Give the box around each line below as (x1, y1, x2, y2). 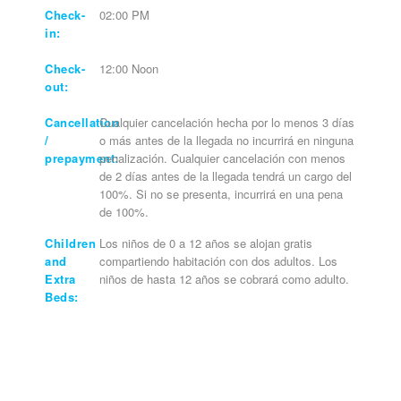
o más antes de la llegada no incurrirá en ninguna (99, 131, 354, 149)
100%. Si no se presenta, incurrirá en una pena (99, 184, 344, 202)
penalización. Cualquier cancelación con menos (99, 149, 346, 166)
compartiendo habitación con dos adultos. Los (99, 252, 338, 269)
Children (45, 234, 97, 252)
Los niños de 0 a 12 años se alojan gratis (99, 234, 313, 252)
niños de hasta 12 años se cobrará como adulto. (99, 269, 350, 287)
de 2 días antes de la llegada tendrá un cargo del (99, 166, 353, 184)
